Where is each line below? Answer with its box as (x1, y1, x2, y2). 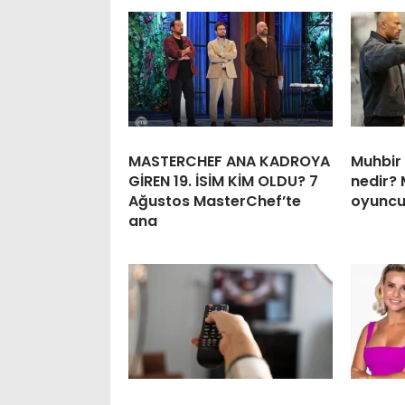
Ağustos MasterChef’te (128, 190, 301, 212)
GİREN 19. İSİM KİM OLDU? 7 (128, 170, 318, 192)
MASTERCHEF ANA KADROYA (128, 150, 330, 172)
